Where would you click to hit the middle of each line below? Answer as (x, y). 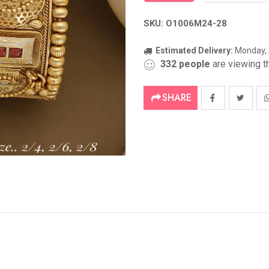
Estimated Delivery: (194, 50)
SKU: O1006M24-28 (185, 23)
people (195, 64)
